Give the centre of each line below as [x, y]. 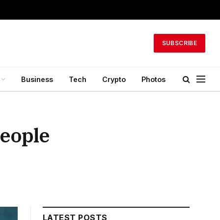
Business [37, 79]
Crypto [114, 79]
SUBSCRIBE [179, 43]
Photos [153, 79]
